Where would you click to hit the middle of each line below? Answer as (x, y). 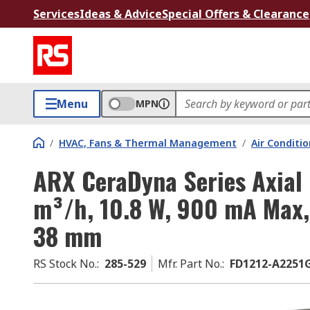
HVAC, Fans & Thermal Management (148, 143)
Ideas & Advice (121, 14)
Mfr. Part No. (190, 264)
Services (56, 14)
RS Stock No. (65, 264)
